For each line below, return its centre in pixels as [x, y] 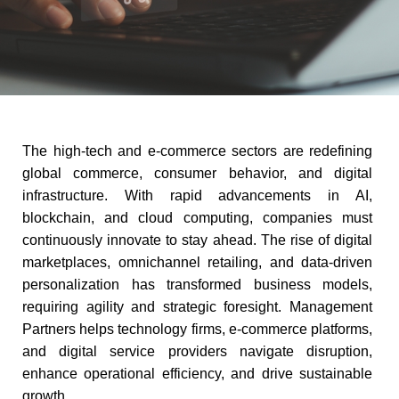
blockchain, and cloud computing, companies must [197, 218]
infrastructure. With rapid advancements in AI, [197, 195]
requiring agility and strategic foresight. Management [197, 307]
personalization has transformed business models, [197, 285]
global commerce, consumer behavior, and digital [197, 173]
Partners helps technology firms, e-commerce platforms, [197, 329]
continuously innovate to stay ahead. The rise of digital [197, 240]
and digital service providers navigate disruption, [197, 351]
